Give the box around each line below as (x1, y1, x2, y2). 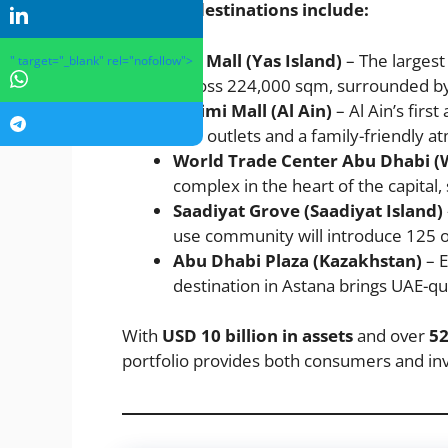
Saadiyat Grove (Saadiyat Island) (173, 198, 443, 222)
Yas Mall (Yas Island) (173, 48, 342, 72)
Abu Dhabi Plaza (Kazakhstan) (173, 248, 422, 272)
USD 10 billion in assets (162, 324, 353, 348)
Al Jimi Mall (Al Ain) (173, 98, 332, 122)
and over (353, 324, 429, 348)
